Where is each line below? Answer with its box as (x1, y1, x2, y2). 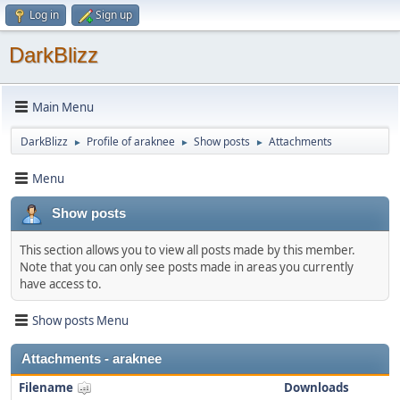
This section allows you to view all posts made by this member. (20, 242, 355, 258)
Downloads (283, 379, 349, 396)
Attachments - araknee (21, 352, 162, 366)
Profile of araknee (87, 134, 175, 149)
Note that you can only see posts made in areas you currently (20, 259, 354, 275)
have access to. (20, 276, 102, 292)
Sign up (96, 7, 132, 22)
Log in (29, 7, 59, 22)
